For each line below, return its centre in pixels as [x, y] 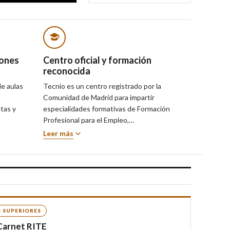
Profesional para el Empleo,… [89, 120]
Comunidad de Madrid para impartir [99, 97]
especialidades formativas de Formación [107, 108]
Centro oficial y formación [97, 60]
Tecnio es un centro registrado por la [102, 86]
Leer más [58, 133]
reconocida [67, 71]
